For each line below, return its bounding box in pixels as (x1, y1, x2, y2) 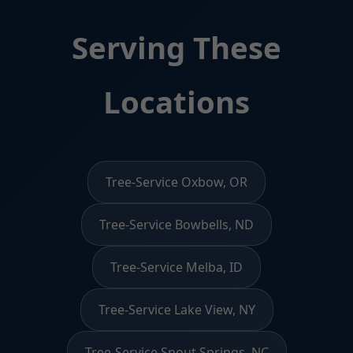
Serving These (72, 26, 281, 68)
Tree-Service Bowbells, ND (99, 215, 254, 233)
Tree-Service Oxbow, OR (106, 173, 247, 191)
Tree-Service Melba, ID (110, 258, 243, 276)
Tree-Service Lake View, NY (98, 300, 255, 318)
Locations (103, 80, 250, 122)
